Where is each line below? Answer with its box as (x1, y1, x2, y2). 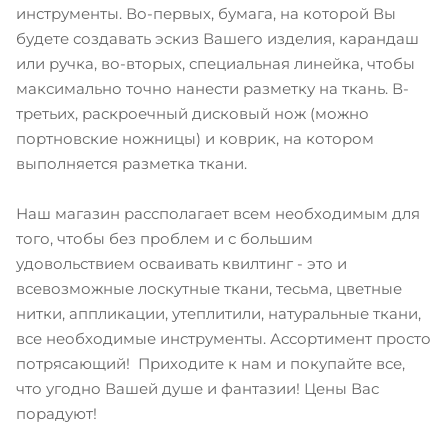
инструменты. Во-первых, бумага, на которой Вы (16, 3, 396, 23)
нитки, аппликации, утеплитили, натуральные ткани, (16, 303, 421, 323)
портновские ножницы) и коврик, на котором (16, 128, 374, 148)
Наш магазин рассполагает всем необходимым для (16, 203, 424, 223)
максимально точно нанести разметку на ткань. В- (16, 78, 409, 98)
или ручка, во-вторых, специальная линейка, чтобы (16, 53, 415, 73)
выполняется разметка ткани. (16, 153, 247, 173)
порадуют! (16, 403, 97, 423)
